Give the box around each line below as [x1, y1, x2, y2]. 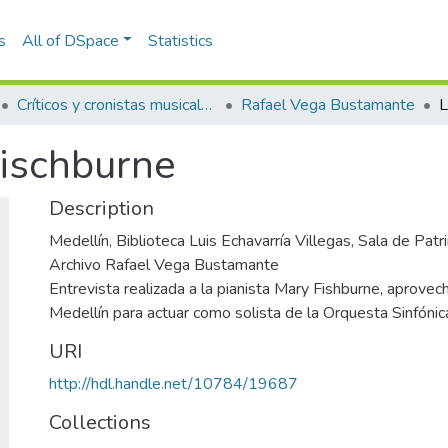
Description [49, 195, 154, 222]
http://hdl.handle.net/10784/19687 [49, 373, 298, 395]
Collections [49, 409, 151, 436]
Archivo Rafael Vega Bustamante [49, 254, 279, 276]
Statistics [148, 29, 214, 52]
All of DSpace [21, 29, 119, 52]
